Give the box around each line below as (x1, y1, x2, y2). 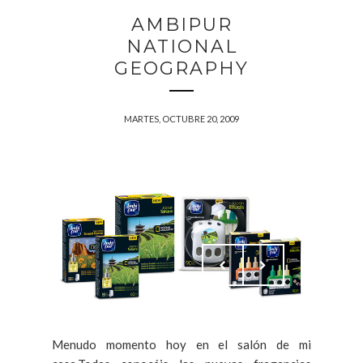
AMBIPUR (130, 13, 233, 36)
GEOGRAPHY (114, 57, 249, 79)
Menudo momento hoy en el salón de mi (52, 336, 311, 352)
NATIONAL (126, 35, 237, 58)
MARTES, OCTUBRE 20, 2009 (124, 113, 239, 124)
